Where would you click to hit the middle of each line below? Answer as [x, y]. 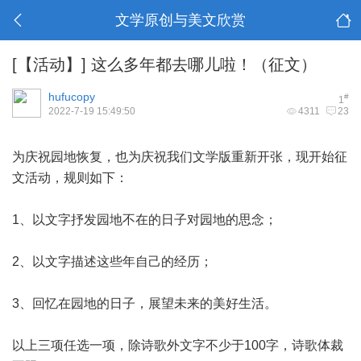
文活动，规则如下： [70, 178]
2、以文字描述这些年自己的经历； [112, 261]
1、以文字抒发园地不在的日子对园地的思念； [145, 220]
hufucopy [72, 97]
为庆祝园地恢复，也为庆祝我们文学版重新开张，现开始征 [180, 157]
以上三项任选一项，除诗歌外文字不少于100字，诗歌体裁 [178, 345]
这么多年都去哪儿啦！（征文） [201, 64]
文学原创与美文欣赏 [180, 20]
